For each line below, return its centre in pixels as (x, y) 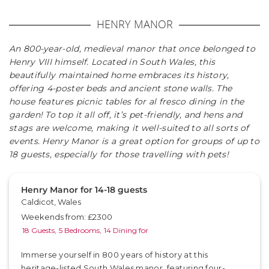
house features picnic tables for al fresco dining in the (127, 101)
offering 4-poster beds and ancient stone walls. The (121, 88)
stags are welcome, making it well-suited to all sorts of (129, 128)
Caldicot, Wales (51, 202)
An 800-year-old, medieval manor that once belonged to (132, 49)
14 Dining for (126, 230)
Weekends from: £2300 (67, 217)
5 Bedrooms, (80, 230)
